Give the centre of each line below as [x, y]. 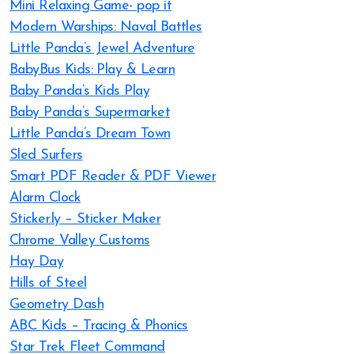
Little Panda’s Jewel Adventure [102, 49]
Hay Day [37, 262]
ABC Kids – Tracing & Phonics [99, 326]
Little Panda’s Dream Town [90, 134]
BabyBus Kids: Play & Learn [92, 70]
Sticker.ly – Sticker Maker [85, 219]
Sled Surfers [46, 155]
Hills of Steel [48, 283]
